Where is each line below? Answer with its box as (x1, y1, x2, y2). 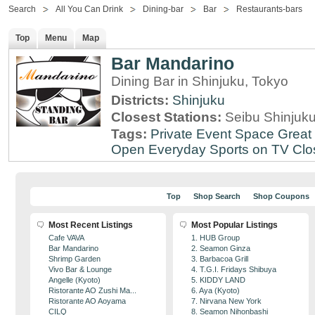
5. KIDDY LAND (191, 276, 245, 284)
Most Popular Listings (191, 220, 278, 230)
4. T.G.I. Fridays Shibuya (191, 265, 276, 274)
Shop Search (193, 192, 240, 200)
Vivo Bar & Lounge (49, 265, 112, 274)
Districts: (111, 93, 172, 108)
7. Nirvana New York (191, 297, 262, 305)
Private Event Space (150, 127, 274, 141)
